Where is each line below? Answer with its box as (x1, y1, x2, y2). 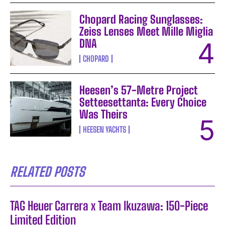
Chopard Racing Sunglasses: (79, 12, 203, 26)
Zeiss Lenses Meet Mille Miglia (79, 24, 213, 38)
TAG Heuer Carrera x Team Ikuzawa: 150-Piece (10, 198, 208, 213)
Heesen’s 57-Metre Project (79, 83, 198, 97)
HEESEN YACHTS (83, 124, 127, 134)
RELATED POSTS (10, 163, 85, 180)
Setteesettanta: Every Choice (79, 95, 207, 109)
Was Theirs (79, 107, 128, 121)
